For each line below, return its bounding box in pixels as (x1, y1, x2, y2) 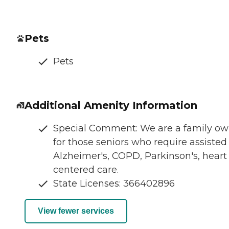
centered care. (53, 164, 119, 175)
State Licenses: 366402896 (53, 177, 175, 189)
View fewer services (38, 207, 114, 216)
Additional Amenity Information (25, 99, 197, 111)
